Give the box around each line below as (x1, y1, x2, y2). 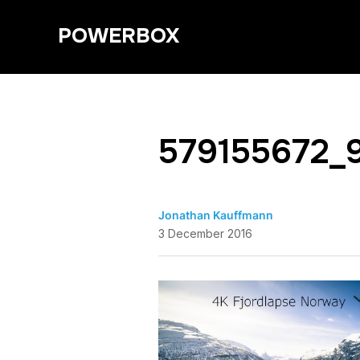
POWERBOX (58, 22, 179, 49)
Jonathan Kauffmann (158, 208, 273, 222)
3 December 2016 (158, 227, 252, 240)
